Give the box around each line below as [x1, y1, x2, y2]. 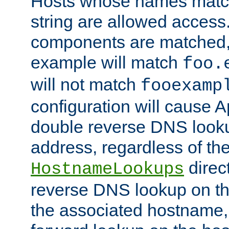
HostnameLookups [31, 159, 184, 179]
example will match [31, 53, 182, 73]
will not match [31, 75, 141, 95]
